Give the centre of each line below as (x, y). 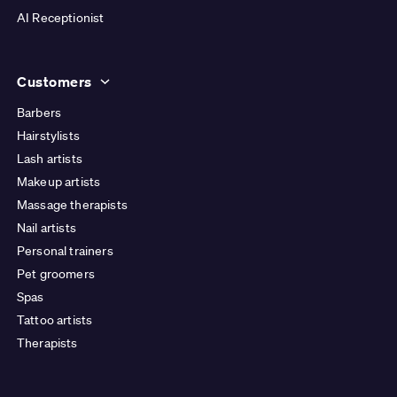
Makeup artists (59, 182)
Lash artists (50, 159)
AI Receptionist (61, 18)
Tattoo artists (55, 320)
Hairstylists (48, 136)
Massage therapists (72, 205)
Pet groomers (56, 274)
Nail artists (47, 228)
